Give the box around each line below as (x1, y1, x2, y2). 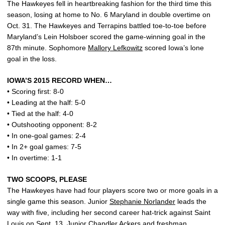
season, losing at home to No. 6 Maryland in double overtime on (7, 11, 210, 19)
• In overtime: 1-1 (7, 154, 62, 162)
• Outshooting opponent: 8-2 (7, 121, 97, 129)
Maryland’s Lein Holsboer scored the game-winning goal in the (7, 33, 205, 41)
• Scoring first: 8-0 (7, 87, 64, 96)
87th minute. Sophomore (7, 44, 88, 52)
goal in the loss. (7, 55, 57, 63)
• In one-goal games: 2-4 (7, 132, 86, 140)
